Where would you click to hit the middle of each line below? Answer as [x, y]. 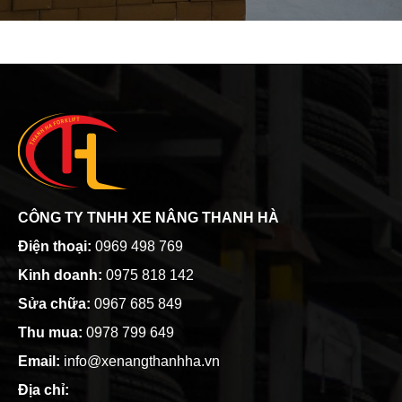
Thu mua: [52, 333]
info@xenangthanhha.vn [140, 362]
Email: [39, 362]
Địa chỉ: [44, 390]
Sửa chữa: [56, 304]
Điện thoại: [55, 247]
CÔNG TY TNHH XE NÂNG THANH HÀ [149, 218]
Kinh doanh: [60, 275]
